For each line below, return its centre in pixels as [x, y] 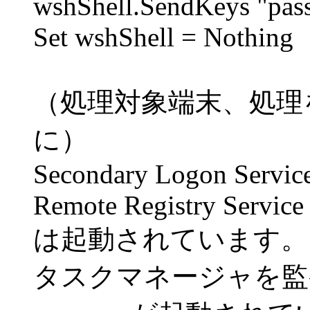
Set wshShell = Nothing [163, 37]
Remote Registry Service [168, 205]
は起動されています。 [171, 239]
